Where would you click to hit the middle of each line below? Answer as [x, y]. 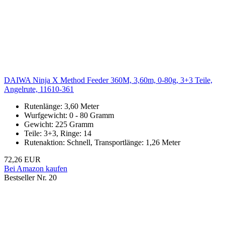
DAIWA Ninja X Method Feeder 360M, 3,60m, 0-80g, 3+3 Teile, [108, 80]
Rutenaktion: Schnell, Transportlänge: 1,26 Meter [102, 143]
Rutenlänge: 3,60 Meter [62, 106]
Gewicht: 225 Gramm [59, 125]
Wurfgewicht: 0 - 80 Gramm [69, 116]
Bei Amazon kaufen [36, 169]
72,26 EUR [22, 160]
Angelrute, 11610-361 [39, 89]
